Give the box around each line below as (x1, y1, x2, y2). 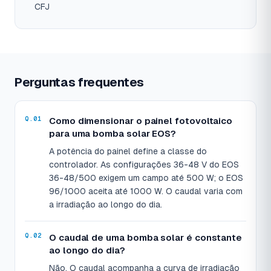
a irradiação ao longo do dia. (49, 200, 162, 210)
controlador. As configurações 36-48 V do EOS (49, 160, 239, 170)
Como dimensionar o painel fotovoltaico (49, 116, 233, 126)
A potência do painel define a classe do (49, 146, 207, 157)
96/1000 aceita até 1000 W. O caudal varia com (49, 186, 243, 197)
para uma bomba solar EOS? (49, 128, 177, 139)
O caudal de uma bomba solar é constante (49, 232, 243, 243)
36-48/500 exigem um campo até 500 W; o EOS (49, 173, 243, 183)
